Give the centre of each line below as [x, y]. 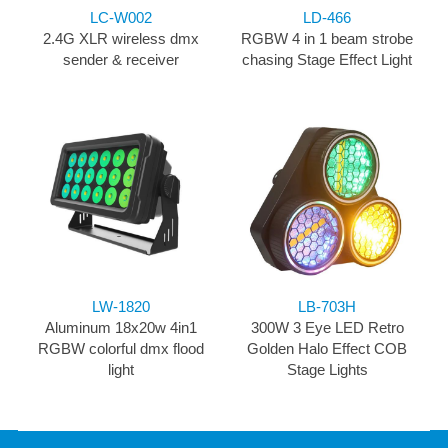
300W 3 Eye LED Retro [327, 327]
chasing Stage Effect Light [327, 59]
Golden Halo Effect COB [327, 348]
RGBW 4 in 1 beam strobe [327, 38]
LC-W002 [121, 17]
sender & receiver [121, 59]
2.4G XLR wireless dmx [121, 38]
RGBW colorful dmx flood [121, 348]
